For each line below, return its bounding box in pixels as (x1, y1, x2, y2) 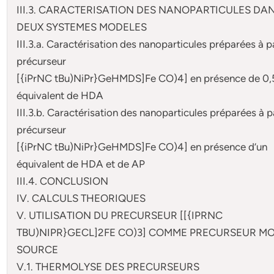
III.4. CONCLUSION (17, 174, 109, 187)
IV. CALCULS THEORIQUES (17, 191, 146, 204)
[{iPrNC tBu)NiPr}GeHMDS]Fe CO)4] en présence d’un (17, 140, 268, 153)
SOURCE (17, 243, 59, 256)
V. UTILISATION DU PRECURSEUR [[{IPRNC (17, 209, 223, 221)
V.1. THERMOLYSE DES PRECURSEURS (17, 260, 200, 273)
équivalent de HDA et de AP (17, 157, 146, 170)
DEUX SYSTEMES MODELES (17, 20, 147, 33)
